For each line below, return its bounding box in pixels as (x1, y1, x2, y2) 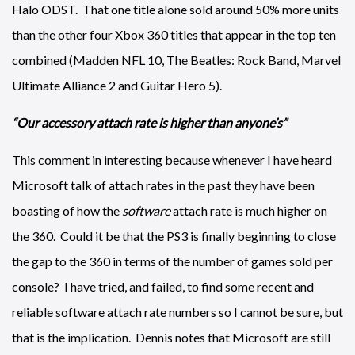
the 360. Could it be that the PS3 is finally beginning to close (12, 228, 336, 243)
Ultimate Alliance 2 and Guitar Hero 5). (12, 78, 222, 93)
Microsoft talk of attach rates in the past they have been (12, 177, 315, 193)
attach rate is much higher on (170, 203, 327, 218)
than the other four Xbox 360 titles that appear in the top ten (12, 27, 336, 42)
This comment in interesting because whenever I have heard (12, 152, 332, 167)
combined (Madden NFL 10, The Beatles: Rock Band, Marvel (12, 52, 341, 67)
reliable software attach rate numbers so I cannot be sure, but (12, 304, 343, 319)
